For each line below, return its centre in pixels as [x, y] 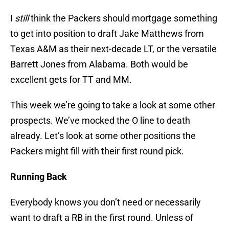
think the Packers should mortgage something [123, 18]
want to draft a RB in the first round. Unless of [102, 218]
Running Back [39, 177]
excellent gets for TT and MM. [71, 80]
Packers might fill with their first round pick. [97, 151]
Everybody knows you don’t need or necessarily [106, 202]
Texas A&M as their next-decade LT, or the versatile [113, 49]
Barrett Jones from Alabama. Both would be [99, 64]
